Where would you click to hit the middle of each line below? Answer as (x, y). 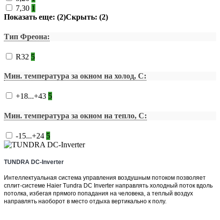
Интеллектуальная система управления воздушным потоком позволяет (105, 178)
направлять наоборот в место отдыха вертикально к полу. (85, 201)
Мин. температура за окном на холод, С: (75, 76)
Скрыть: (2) (87, 17)
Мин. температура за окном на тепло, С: (75, 115)
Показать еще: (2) (35, 17)
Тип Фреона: (27, 36)
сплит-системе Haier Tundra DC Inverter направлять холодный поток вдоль (108, 185)
